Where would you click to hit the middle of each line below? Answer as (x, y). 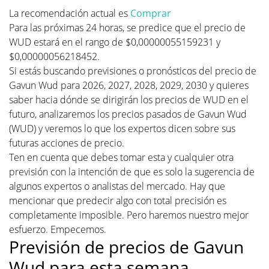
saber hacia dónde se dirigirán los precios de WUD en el (129, 100)
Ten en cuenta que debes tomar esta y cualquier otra (121, 157)
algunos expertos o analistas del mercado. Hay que (117, 186)
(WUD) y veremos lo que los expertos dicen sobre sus (122, 128)
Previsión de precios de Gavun (126, 247)
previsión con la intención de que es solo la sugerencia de (132, 172)
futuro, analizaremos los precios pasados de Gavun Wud (128, 114)
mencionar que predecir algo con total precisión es (118, 201)
